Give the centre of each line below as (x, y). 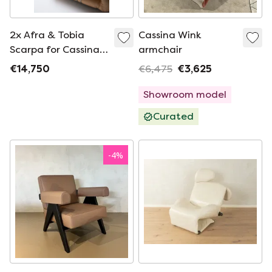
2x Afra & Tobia (47, 35)
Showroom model (185, 94)
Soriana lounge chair (59, 64)
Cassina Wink (170, 35)
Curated (173, 116)
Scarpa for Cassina (55, 49)
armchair (160, 49)
